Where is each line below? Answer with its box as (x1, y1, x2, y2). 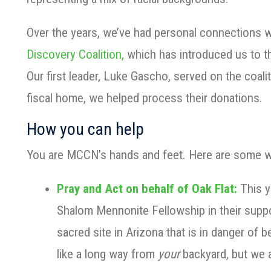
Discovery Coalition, (27, 47, 127, 62)
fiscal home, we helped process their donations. (27, 91, 266, 105)
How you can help (27, 119, 144, 139)
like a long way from (57, 247, 158, 261)
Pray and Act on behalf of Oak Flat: (57, 181, 237, 196)
